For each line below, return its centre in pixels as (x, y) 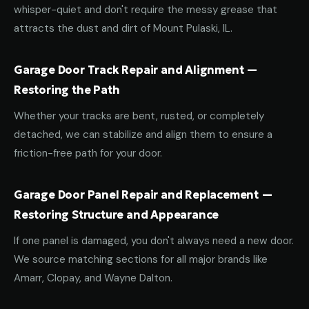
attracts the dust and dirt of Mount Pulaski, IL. (123, 28)
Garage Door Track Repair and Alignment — (136, 70)
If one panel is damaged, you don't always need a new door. (154, 241)
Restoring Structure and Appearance (117, 215)
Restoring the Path (67, 90)
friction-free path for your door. (88, 153)
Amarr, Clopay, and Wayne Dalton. (93, 278)
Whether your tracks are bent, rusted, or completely (139, 116)
